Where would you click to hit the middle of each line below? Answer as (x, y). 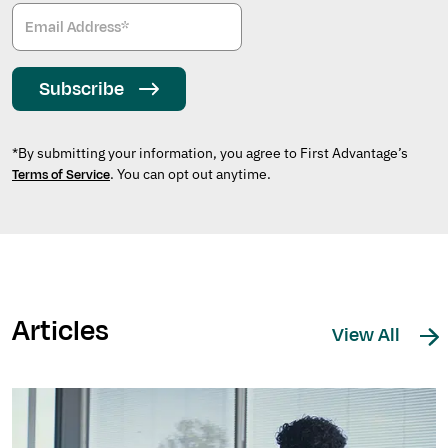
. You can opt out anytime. (190, 174)
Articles (60, 331)
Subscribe (81, 89)
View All (368, 335)
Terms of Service (61, 175)
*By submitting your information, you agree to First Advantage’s (210, 153)
